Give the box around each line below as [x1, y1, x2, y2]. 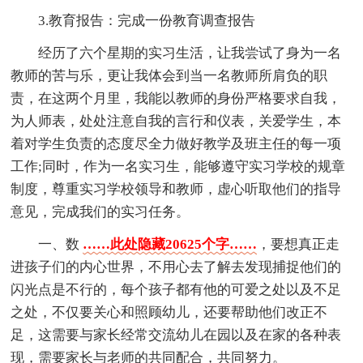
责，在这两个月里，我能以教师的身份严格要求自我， [11, 91, 342, 107]
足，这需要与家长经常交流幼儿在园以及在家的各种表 [11, 327, 342, 344]
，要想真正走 [257, 237, 340, 253]
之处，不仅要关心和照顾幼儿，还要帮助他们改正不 [11, 305, 328, 321]
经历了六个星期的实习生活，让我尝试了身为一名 [38, 45, 342, 62]
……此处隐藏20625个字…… [83, 237, 258, 253]
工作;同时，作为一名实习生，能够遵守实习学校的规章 [11, 159, 346, 175]
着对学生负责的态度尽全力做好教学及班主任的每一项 [11, 136, 342, 152]
